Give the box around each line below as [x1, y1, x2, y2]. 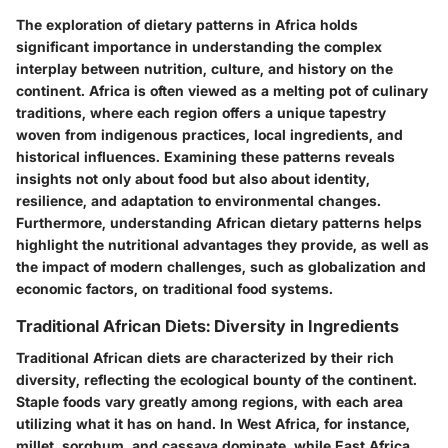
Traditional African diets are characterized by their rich [16, 348, 394, 366]
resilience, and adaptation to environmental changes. [16, 191, 381, 209]
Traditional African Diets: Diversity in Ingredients [16, 315, 399, 336]
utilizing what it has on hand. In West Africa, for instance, [16, 414, 410, 432]
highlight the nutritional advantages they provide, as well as [16, 235, 429, 253]
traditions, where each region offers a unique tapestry [16, 103, 386, 121]
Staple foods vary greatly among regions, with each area [16, 392, 403, 410]
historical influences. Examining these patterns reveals [16, 147, 395, 165]
